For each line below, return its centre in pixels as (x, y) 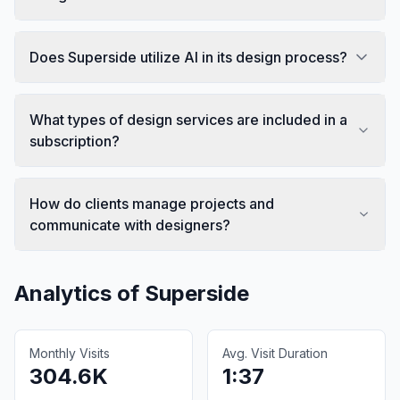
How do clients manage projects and (152, 203)
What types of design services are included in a (188, 119)
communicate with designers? (130, 225)
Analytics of (79, 293)
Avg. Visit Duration (275, 353)
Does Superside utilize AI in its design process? (188, 57)
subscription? (75, 141)
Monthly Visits (70, 353)
